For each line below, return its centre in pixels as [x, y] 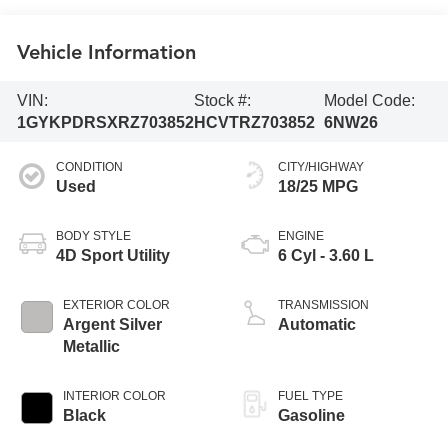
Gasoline [311, 416]
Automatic [317, 325]
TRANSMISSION [323, 305]
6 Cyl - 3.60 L [326, 256]
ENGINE [301, 236]
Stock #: [223, 100]
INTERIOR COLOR [115, 396]
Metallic [92, 347]
